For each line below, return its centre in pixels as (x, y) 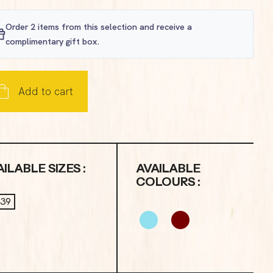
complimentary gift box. (52, 41)
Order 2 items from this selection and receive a (98, 27)
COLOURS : (168, 182)
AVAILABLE (168, 168)
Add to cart (46, 91)
